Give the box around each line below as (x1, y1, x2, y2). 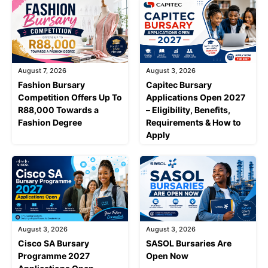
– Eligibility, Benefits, (146, 104, 230, 115)
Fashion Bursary (18, 79, 85, 90)
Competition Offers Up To (18, 92, 122, 102)
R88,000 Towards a (18, 104, 99, 115)
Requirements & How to (146, 117, 241, 127)
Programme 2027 (18, 251, 90, 261)
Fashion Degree (18, 117, 82, 127)
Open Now (146, 251, 188, 261)
